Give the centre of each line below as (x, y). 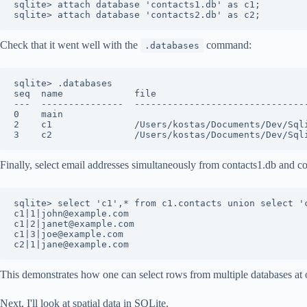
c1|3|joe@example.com (69, 234)
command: (228, 45)
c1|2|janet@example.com (74, 224)
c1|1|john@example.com (71, 214)
